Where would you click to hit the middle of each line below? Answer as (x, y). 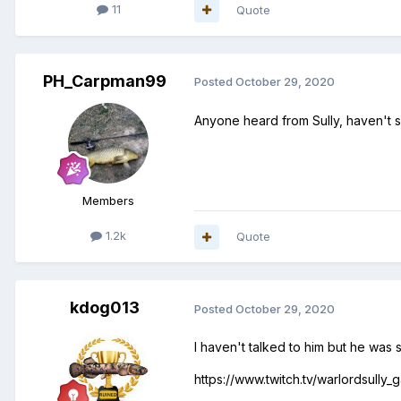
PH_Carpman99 (105, 81)
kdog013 (105, 308)
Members (108, 200)
